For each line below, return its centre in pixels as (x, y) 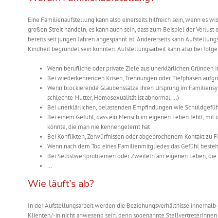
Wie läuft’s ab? (61, 184)
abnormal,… (161, 98)
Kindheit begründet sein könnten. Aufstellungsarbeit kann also (111, 49)
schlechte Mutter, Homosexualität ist (96, 98)
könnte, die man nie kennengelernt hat (99, 127)
